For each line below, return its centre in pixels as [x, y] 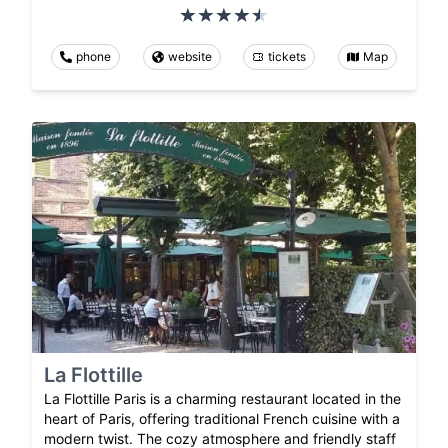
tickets [287, 57]
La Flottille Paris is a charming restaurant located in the [222, 398]
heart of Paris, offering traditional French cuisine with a [222, 418]
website [189, 57]
